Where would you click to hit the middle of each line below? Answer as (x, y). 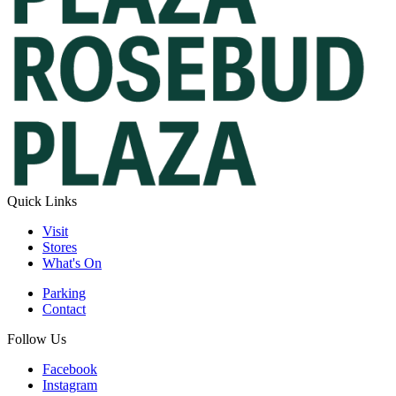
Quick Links (42, 201)
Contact (64, 308)
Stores (60, 247)
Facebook (70, 369)
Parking (64, 293)
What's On (72, 263)
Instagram (70, 385)
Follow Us (37, 339)
